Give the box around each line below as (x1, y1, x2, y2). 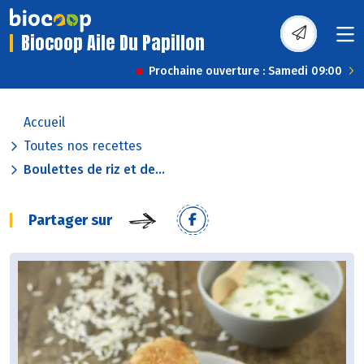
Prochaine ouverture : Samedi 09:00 (149, 64, 342, 79)
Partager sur (28, 211, 112, 230)
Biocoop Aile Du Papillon (21, 29, 205, 57)
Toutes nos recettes (24, 138, 142, 154)
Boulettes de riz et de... (24, 162, 165, 178)
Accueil (24, 115, 65, 131)
